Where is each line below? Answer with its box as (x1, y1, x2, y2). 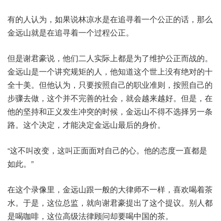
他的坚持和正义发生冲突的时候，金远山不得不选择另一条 (7, 106, 213, 117)
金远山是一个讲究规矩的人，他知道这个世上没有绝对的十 (7, 66, 213, 77)
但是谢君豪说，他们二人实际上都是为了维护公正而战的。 (7, 52, 213, 64)
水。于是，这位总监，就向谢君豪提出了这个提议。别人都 (7, 197, 213, 209)
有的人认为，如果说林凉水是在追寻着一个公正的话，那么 (7, 13, 213, 25)
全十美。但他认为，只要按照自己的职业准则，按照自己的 (7, 79, 213, 91)
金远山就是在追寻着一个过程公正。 (7, 27, 134, 38)
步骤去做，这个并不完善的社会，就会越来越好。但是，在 (7, 92, 213, 104)
